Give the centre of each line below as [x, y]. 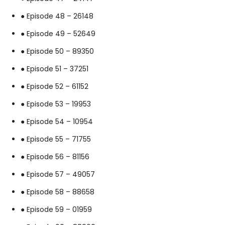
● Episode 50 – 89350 [57, 51]
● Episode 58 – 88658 [58, 192]
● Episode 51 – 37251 [54, 69]
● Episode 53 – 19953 [56, 104]
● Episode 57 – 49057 [58, 174]
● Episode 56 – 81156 [55, 156]
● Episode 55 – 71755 [56, 139]
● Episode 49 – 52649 [58, 33]
